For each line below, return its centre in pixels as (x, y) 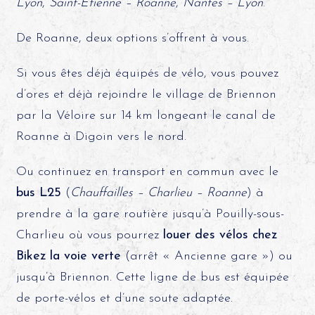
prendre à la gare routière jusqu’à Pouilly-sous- (150, 214)
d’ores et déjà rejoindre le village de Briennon (146, 95)
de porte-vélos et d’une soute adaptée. (124, 298)
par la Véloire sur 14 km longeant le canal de (146, 116)
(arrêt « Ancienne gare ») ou (206, 256)
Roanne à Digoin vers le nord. (101, 137)
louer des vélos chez (220, 235)
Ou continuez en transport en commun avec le (147, 172)
